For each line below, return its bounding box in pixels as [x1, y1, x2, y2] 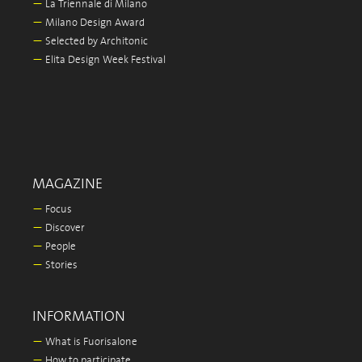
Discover [43, 222, 85, 234]
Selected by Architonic [43, 36, 148, 48]
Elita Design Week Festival [43, 54, 166, 66]
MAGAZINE [32, 176, 103, 192]
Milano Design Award [43, 17, 145, 29]
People [43, 241, 76, 253]
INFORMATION [32, 309, 125, 325]
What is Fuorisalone [43, 336, 137, 348]
